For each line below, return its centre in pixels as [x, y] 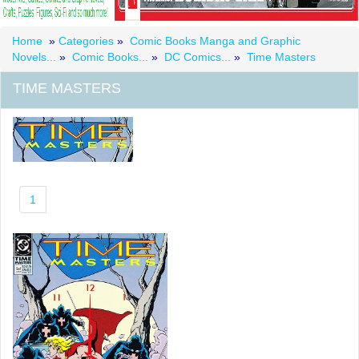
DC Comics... [198, 56]
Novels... [34, 56]
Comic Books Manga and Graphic [215, 40]
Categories [88, 40]
